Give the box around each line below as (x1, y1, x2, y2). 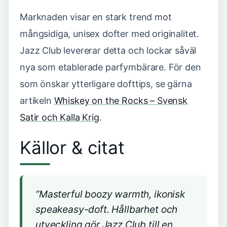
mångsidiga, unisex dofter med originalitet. (20, 28, 200, 39)
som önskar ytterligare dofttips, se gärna (20, 79, 192, 89)
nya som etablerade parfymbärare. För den (20, 62, 201, 72)
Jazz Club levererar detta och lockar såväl (20, 45, 197, 56)
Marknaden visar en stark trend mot (20, 12, 172, 22)
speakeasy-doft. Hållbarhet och (35, 203, 178, 215)
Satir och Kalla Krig (20, 112, 99, 123)
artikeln (20, 95, 54, 106)
